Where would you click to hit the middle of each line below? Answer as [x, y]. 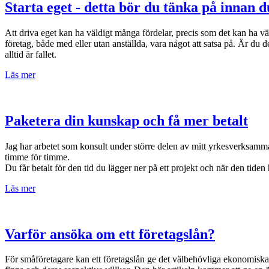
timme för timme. [37, 157]
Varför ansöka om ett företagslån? [110, 234]
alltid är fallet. [32, 54]
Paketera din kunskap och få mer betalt [126, 120]
